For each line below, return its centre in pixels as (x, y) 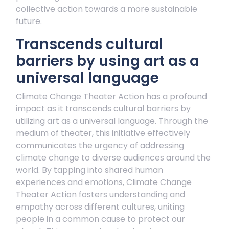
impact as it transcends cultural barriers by (103, 109)
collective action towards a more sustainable (107, 9)
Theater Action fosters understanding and (100, 194)
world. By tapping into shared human (89, 170)
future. (29, 21)
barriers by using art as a (108, 61)
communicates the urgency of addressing (100, 145)
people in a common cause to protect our (100, 219)
